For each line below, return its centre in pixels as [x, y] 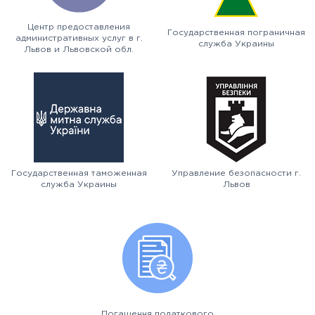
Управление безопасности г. [236, 173]
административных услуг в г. [79, 38]
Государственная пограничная [236, 33]
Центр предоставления [79, 27]
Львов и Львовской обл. [79, 50]
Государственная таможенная [79, 173]
